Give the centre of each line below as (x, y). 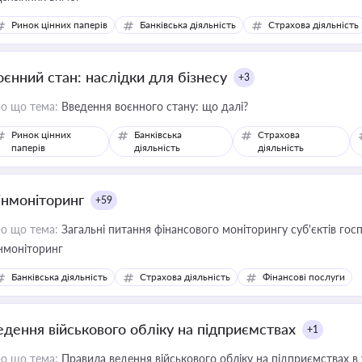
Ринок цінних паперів (59, 25)
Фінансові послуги (304, 277)
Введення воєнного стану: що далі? (153, 106)
